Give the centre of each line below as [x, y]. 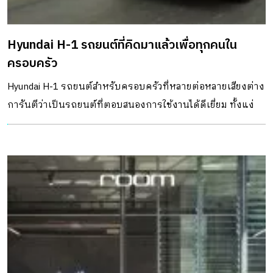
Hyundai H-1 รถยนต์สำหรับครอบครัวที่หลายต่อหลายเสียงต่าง [136, 87]
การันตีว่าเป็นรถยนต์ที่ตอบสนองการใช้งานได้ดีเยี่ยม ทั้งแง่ [131, 105]
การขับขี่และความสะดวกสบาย [70, 123]
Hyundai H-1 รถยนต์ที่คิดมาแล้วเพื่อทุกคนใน [122, 45]
